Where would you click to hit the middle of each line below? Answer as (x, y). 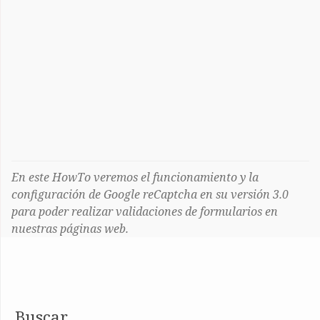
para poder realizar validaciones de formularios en (145, 211)
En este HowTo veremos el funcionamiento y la (135, 177)
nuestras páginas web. (70, 229)
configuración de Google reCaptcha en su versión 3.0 (150, 194)
